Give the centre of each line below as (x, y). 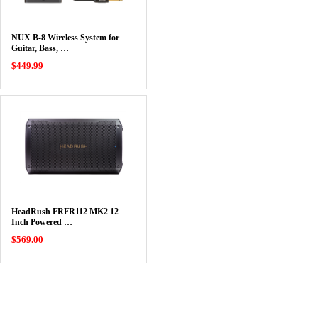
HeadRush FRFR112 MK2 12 (65, 212)
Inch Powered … (42, 222)
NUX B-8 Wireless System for (65, 38)
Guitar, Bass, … (40, 48)
